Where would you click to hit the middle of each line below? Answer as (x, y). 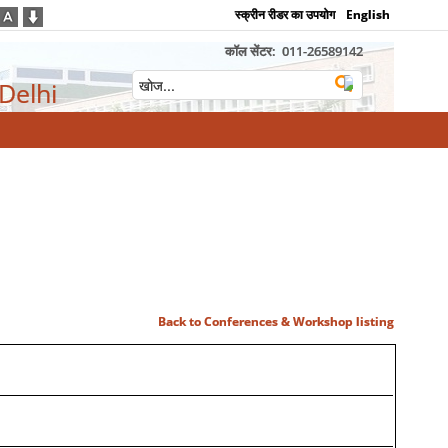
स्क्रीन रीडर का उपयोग (285, 14)
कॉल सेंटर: (251, 51)
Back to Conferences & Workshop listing (276, 321)
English (368, 14)
